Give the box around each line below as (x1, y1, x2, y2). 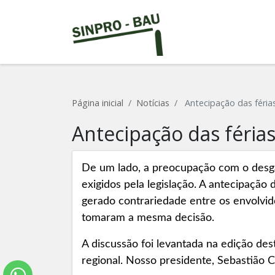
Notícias (136, 97, 169, 109)
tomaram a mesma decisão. (82, 212, 214, 223)
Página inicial (72, 97, 123, 109)
